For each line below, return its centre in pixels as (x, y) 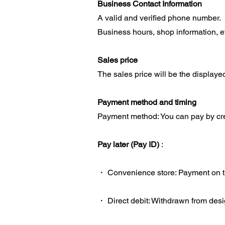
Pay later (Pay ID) (128, 144)
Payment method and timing (147, 102)
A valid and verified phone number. (159, 18)
